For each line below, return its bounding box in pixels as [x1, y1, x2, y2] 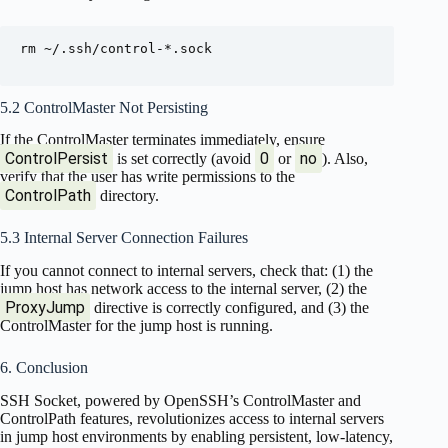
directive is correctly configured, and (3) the [90, 299, 369, 317]
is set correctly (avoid [113, 150, 255, 168]
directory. [96, 187, 159, 205]
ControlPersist [5, 149, 108, 169]
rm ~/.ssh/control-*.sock [20, 40, 212, 56]
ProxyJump [5, 298, 85, 318]
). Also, [322, 150, 368, 168]
